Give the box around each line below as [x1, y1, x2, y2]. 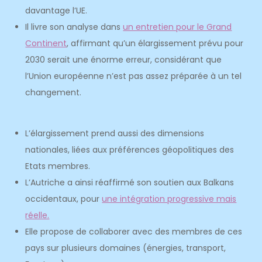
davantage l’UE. [25, 5, 90, 16]
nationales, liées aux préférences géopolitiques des [25, 144, 235, 156]
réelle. [25, 209, 50, 221]
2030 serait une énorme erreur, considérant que [25, 54, 222, 65]
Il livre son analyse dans [25, 21, 123, 33]
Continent [25, 37, 67, 49]
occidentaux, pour [25, 193, 102, 205]
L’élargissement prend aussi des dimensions [25, 127, 205, 139]
